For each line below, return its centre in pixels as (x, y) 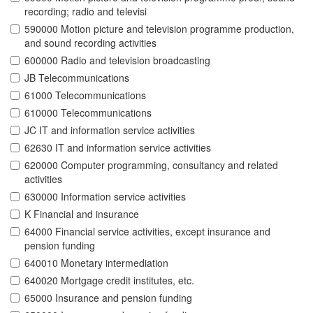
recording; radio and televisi (86, 12)
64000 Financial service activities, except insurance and (147, 232)
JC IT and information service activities (110, 130)
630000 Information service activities (105, 197)
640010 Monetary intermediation (96, 263)
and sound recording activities (90, 43)
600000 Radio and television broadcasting (117, 60)
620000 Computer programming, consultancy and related (151, 165)
